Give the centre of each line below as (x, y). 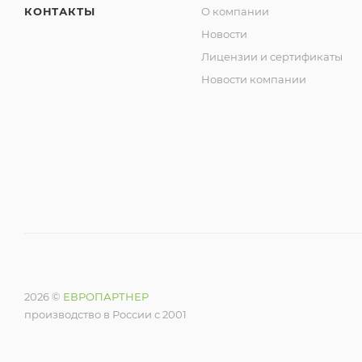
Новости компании (254, 79)
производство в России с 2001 (105, 314)
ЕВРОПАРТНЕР (106, 297)
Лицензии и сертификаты (272, 57)
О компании (236, 11)
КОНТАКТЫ (60, 11)
